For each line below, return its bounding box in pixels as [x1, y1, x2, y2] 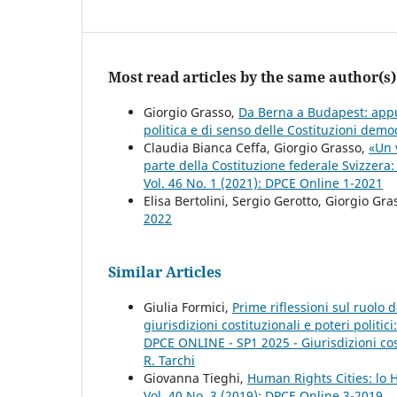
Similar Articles [108, 261, 222, 282]
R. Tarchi [144, 351, 195, 369]
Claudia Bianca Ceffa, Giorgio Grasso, [144, 138, 369, 156]
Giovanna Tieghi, [144, 369, 247, 386]
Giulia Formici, [144, 298, 232, 315]
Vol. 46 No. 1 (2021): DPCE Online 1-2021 [144, 174, 383, 191]
